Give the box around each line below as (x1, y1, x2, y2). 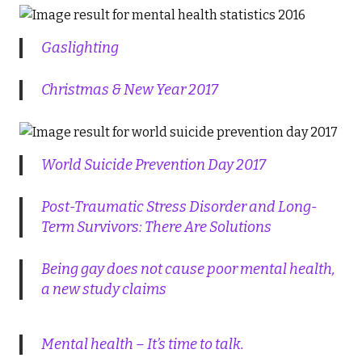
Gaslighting (40, 39, 119, 57)
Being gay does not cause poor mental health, (40, 260, 335, 279)
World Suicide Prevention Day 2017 (40, 156, 266, 175)
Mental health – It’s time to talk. (40, 335, 244, 354)
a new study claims (40, 280, 166, 299)
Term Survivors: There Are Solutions (40, 218, 271, 237)
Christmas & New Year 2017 (40, 81, 218, 99)
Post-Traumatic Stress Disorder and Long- (40, 198, 317, 217)
